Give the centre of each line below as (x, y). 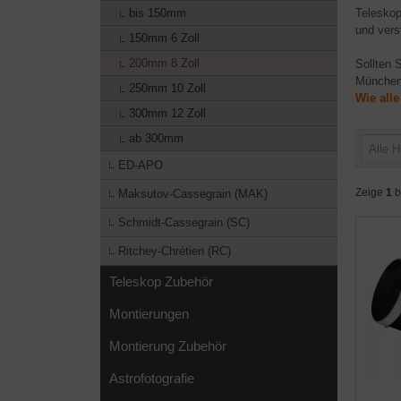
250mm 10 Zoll (167, 88)
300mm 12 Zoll (167, 113)
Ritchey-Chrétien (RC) (175, 251)
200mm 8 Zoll (164, 63)
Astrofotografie (152, 378)
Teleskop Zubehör (161, 282)
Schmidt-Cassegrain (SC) (184, 222)
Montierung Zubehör (168, 346)
